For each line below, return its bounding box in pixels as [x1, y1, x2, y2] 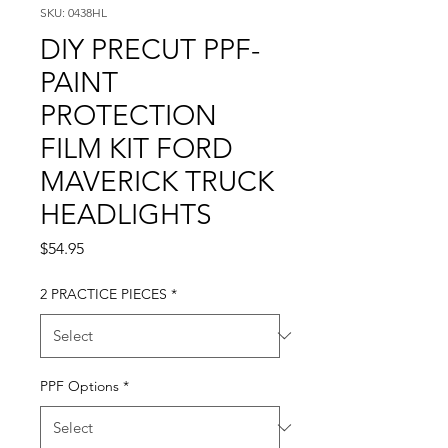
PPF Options [40, 376, 119, 395]
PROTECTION [40, 98, 217, 132]
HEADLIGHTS [40, 197, 212, 231]
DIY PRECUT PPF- [40, 32, 260, 66]
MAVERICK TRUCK [40, 164, 274, 198]
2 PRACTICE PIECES [40, 284, 167, 303]
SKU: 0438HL [40, 4, 107, 20]
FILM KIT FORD [40, 131, 233, 165]
